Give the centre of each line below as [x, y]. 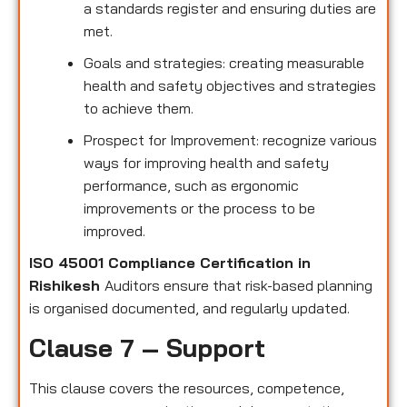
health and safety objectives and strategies [230, 85]
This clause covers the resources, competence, [187, 388]
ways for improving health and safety [206, 162]
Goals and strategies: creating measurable [224, 62]
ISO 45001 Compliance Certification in [170, 262]
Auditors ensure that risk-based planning [238, 285]
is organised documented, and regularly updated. [189, 308]
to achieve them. [139, 108]
